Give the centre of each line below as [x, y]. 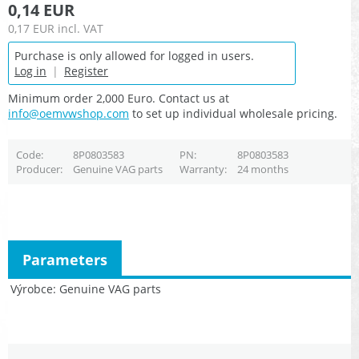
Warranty [202, 169]
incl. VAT [81, 29]
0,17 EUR [31, 29]
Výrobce [32, 288]
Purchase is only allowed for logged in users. [134, 56]
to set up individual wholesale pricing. [233, 114]
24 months [262, 169]
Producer [38, 169]
